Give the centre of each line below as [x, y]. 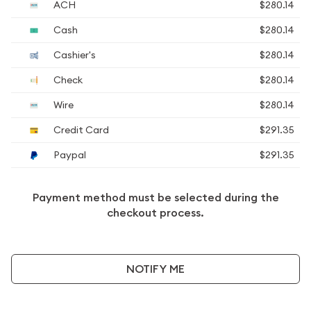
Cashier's [74, 55]
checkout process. [155, 213]
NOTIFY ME [155, 269]
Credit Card [80, 130]
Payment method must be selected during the [155, 197]
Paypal [69, 155]
